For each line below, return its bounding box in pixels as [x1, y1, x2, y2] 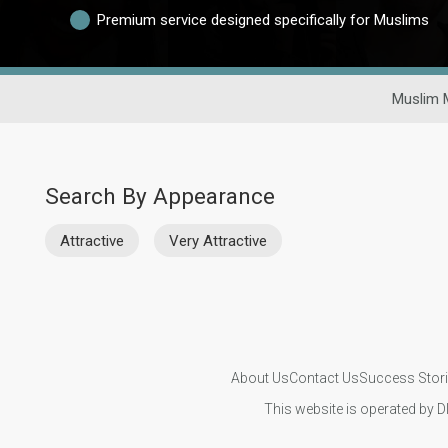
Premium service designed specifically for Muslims [97, 10, 430, 29]
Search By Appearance [45, 183, 275, 209]
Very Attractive [169, 231, 267, 250]
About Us [230, 369, 289, 386]
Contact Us [288, 369, 359, 386]
